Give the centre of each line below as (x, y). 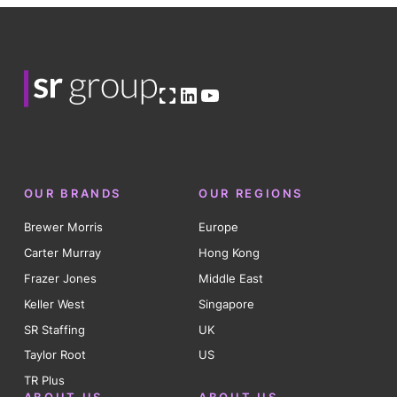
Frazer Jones (60, 278)
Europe (218, 227)
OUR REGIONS (251, 194)
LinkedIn (219, 94)
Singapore (226, 304)
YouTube (241, 94)
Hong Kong (229, 252)
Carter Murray (62, 252)
